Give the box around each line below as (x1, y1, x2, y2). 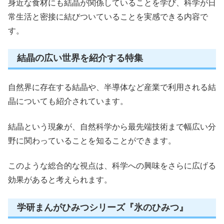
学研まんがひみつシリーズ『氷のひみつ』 (17, 202, 188, 212)
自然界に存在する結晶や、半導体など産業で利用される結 (8, 83, 216, 92)
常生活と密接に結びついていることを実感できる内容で (8, 12, 208, 21)
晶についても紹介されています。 (8, 97, 128, 106)
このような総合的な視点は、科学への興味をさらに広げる (8, 161, 216, 170)
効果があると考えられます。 (8, 175, 112, 184)
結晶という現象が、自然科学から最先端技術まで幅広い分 (8, 122, 216, 131)
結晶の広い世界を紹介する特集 (17, 53, 143, 63)
